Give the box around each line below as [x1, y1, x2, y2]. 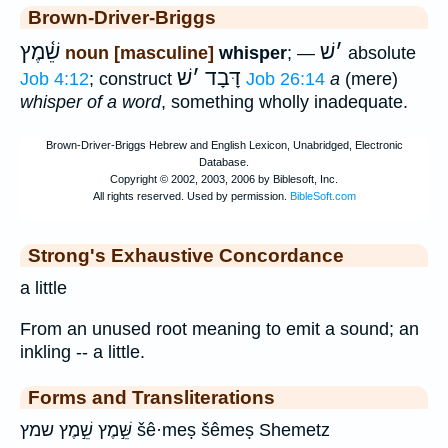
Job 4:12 [20, 69, 89, 89]
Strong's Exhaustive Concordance [28, 244, 344, 266]
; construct [89, 69, 177, 89]
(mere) [340, 69, 398, 89]
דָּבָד [205, 66, 241, 90]
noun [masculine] [65, 43, 214, 63]
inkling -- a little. [20, 341, 145, 362]
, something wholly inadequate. [161, 92, 408, 112]
